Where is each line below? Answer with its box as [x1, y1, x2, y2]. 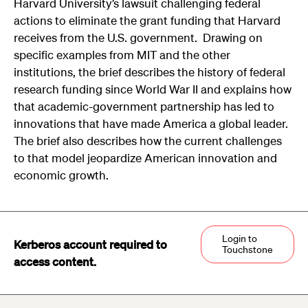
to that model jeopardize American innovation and [14, 150, 277, 165]
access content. [14, 254, 96, 269]
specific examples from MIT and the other [14, 47, 230, 62]
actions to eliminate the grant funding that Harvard [14, 12, 280, 27]
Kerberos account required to [14, 236, 167, 252]
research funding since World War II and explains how [14, 81, 291, 96]
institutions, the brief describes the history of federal [14, 64, 285, 79]
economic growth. [14, 167, 111, 182]
